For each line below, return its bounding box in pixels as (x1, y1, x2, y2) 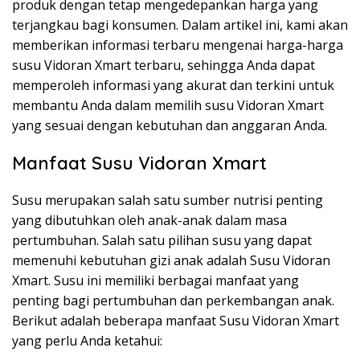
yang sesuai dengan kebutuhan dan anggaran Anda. (12, 117, 327, 135)
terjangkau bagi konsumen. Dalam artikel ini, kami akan (12, 16, 348, 35)
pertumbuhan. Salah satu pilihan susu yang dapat (12, 231, 312, 250)
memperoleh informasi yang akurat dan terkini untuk (12, 76, 334, 95)
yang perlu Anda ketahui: (12, 332, 162, 350)
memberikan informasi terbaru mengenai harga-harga (12, 36, 343, 55)
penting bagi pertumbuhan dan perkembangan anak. (12, 292, 334, 310)
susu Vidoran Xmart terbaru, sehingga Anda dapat (12, 56, 315, 75)
